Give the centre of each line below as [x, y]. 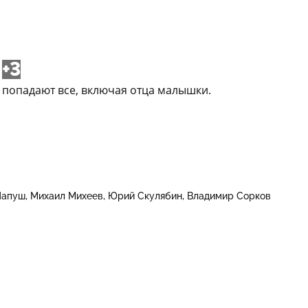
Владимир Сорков [229, 196]
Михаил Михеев [67, 196]
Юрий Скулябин [145, 196]
